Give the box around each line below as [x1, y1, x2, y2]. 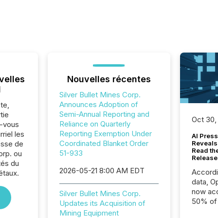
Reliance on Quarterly [59, 119, 130, 128]
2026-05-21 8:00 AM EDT [59, 166, 145, 175]
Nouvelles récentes [67, 74, 151, 84]
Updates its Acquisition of [59, 199, 145, 208]
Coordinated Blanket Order [59, 139, 148, 148]
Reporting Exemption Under [59, 129, 152, 138]
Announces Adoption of [59, 100, 138, 109]
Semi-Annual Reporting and [59, 109, 149, 119]
